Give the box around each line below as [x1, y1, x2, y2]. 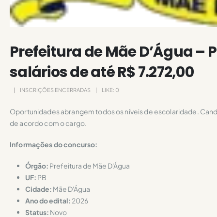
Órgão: [25, 161, 48, 170]
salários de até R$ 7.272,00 [10, 62, 194, 83]
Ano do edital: [25, 196, 71, 205]
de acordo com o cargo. [10, 119, 87, 128]
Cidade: [25, 185, 52, 194]
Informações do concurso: [10, 140, 98, 149]
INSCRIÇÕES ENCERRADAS [20, 87, 91, 93]
